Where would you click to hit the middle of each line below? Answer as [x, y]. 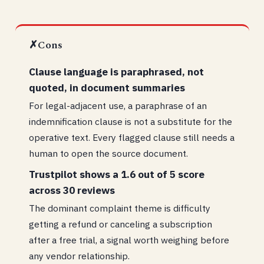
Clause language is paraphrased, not [117, 72]
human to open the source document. [109, 154]
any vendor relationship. [80, 255]
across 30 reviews [72, 190]
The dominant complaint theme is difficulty [120, 208]
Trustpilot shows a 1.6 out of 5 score [117, 174]
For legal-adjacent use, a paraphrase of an [118, 106]
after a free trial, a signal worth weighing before [129, 240]
